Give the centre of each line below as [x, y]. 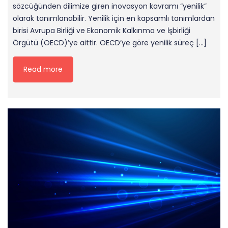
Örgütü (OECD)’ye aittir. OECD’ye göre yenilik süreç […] [110, 42]
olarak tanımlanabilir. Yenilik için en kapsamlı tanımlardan [114, 18]
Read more [43, 69]
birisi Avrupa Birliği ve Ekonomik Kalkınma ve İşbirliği [102, 30]
